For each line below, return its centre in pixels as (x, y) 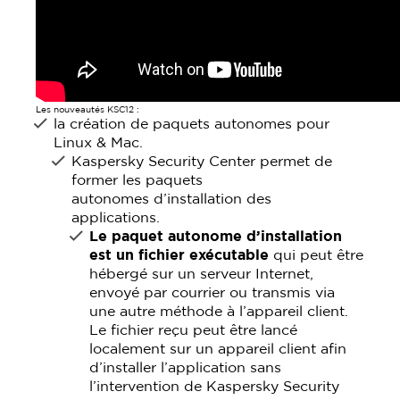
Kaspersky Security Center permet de (202, 162)
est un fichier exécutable (179, 255)
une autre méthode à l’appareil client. (219, 312)
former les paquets (137, 180)
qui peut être (317, 255)
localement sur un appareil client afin (218, 349)
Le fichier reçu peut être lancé (194, 330)
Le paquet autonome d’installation (216, 237)
